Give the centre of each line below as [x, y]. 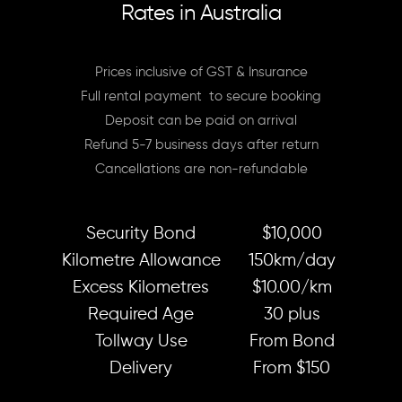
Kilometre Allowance [141, 261]
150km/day [292, 261]
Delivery [141, 368]
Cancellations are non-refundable [201, 170]
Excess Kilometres [141, 288]
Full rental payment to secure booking [201, 97]
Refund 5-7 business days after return [201, 145]
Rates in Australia [201, 13]
